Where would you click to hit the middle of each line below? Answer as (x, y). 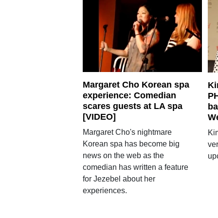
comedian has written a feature (135, 167)
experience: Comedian (129, 95)
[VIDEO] (99, 117)
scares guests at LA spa (132, 106)
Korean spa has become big (131, 144)
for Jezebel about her (119, 179)
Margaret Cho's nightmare (127, 132)
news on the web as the (123, 155)
